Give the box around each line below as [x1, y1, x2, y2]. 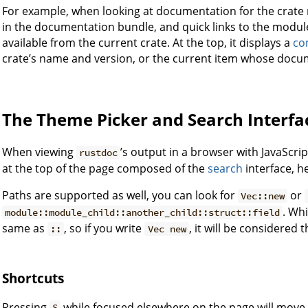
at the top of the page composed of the [2, 161, 208, 177]
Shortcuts [2, 269, 64, 287]
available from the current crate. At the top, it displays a [2, 35, 293, 51]
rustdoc [79, 146, 118, 159]
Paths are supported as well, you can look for [2, 188, 238, 203]
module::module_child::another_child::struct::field [5, 206, 280, 219]
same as [2, 221, 47, 236]
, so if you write [64, 221, 145, 236]
